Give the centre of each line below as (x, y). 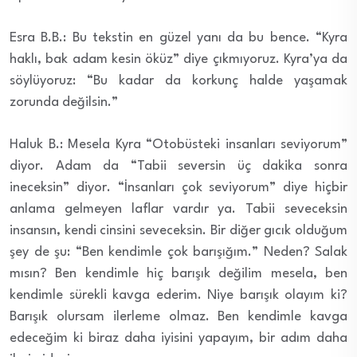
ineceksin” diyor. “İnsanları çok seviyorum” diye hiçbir (178, 187)
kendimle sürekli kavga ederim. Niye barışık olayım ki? (178, 295)
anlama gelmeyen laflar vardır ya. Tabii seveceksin (178, 209)
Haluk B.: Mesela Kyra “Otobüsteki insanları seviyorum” (178, 144)
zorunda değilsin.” (64, 102)
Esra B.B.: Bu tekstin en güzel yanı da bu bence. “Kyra (178, 37)
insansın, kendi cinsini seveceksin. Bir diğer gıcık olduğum (178, 230)
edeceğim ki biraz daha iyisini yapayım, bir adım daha (178, 338)
